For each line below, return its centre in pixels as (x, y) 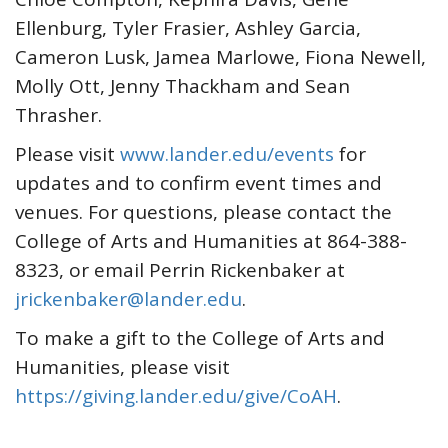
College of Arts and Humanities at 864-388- (211, 241)
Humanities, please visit (122, 367)
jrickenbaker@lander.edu (128, 299)
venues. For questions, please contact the (203, 212)
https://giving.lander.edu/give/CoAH (176, 396)
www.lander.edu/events (227, 154)
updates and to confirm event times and (198, 183)
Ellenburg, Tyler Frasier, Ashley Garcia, (188, 28)
